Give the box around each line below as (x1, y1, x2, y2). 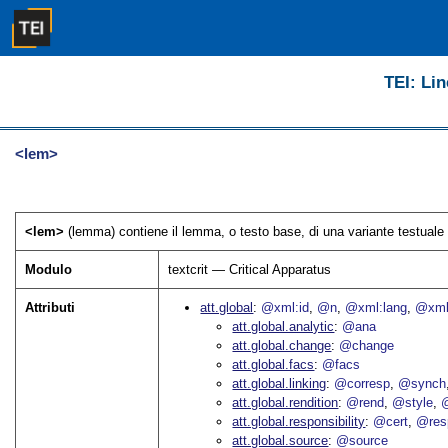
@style (392, 395, 434, 411)
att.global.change (232, 338, 332, 354)
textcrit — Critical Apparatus (168, 262, 332, 278)
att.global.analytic (232, 319, 335, 335)
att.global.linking (232, 376, 327, 392)
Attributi (25, 300, 76, 316)
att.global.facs (232, 357, 315, 373)
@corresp (334, 376, 391, 392)
